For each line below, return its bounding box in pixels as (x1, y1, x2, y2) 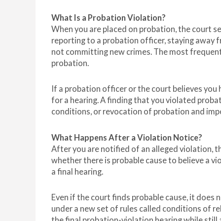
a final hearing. (51, 167, 103, 177)
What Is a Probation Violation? (51, 13, 166, 23)
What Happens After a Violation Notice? (51, 133, 202, 143)
